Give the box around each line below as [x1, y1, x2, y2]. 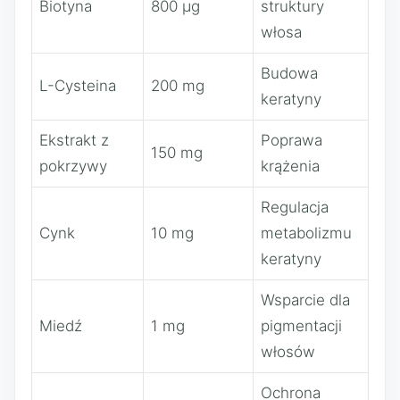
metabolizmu [261, 224, 352, 242]
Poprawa [261, 131, 322, 149]
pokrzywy [39, 157, 107, 175]
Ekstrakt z [39, 131, 109, 149]
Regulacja [261, 198, 329, 216]
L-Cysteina [39, 77, 116, 95]
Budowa [261, 64, 318, 82]
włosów [261, 343, 315, 361]
